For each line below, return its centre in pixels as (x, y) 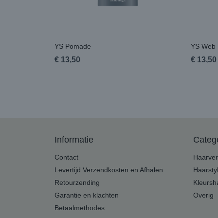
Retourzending (77, 182)
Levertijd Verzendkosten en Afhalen (109, 170)
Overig (203, 195)
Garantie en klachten (87, 195)
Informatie (74, 140)
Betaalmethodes (80, 208)
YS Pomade (73, 46)
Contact (66, 157)
